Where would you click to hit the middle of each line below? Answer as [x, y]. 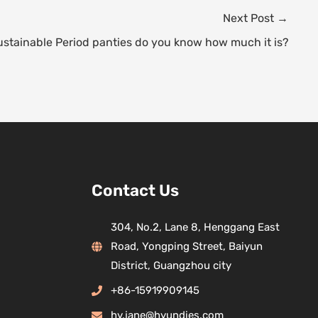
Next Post [250, 18]
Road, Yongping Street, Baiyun [186, 247]
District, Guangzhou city [171, 266]
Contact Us [135, 190]
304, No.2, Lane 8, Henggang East [195, 227]
